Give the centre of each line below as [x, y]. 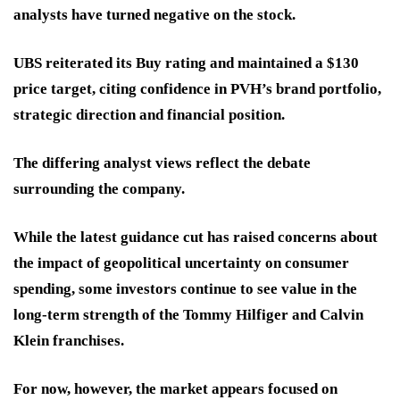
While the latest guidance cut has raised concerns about [196, 237]
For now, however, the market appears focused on [175, 389]
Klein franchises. [69, 341]
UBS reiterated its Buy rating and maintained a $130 [186, 63]
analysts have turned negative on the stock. [154, 15]
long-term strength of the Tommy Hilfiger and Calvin [188, 315]
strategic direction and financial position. [149, 115]
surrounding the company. [99, 189]
